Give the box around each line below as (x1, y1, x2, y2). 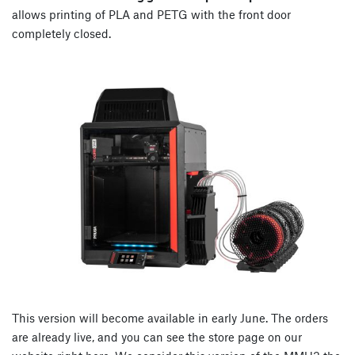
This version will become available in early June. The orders (12, 310, 328, 325)
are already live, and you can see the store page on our (12, 329, 302, 344)
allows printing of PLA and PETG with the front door (12, 6, 291, 21)
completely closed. (12, 25, 111, 40)
